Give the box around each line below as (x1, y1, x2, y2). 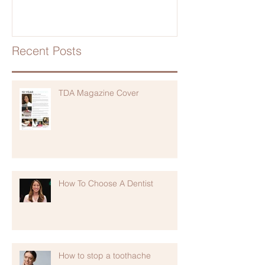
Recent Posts (12, 43, 82, 58)
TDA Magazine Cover (59, 87, 139, 98)
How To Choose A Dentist (59, 177, 153, 189)
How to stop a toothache (59, 250, 151, 261)
